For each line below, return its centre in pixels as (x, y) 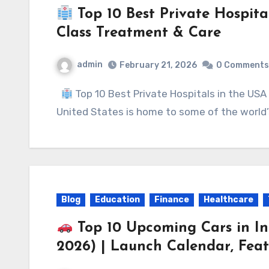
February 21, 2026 (158, 65)
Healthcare (228, 200)
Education (117, 200)
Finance (172, 200)
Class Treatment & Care (139, 33)
